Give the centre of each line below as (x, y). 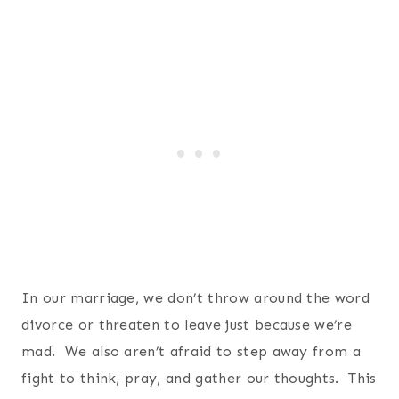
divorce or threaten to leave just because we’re (187, 324)
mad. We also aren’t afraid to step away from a (191, 351)
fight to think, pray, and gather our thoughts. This (199, 378)
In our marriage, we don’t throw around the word (196, 297)
